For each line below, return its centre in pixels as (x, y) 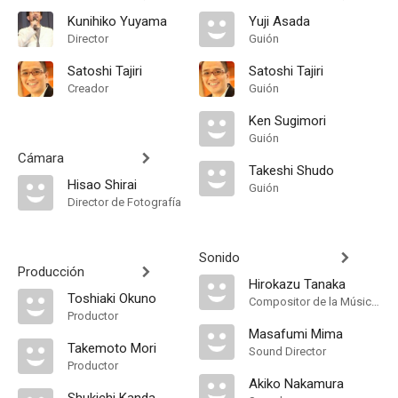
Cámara (41, 158)
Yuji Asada (279, 21)
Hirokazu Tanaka (297, 284)
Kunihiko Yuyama (117, 21)
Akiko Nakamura (296, 384)
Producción (51, 272)
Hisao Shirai (102, 185)
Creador (88, 88)
